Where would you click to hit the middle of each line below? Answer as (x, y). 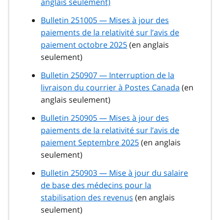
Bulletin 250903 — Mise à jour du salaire (114, 173)
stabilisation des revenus (87, 198)
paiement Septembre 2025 (90, 143)
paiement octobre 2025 (84, 45)
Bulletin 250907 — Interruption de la (108, 75)
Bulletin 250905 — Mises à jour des (105, 118)
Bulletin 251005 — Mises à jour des (105, 20)
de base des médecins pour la (96, 185)
